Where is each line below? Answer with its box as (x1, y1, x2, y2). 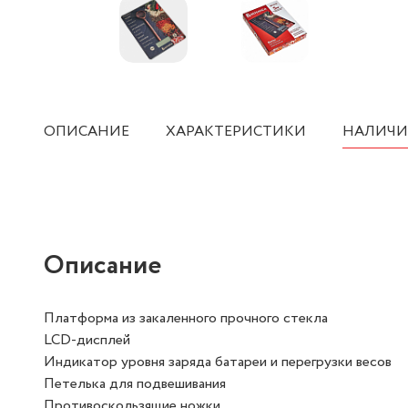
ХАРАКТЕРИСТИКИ (166, 121, 306, 142)
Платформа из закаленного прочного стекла (44, 308, 328, 329)
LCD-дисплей (44, 330, 130, 351)
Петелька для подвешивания (44, 373, 226, 394)
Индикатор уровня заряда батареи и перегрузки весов (44, 352, 392, 372)
